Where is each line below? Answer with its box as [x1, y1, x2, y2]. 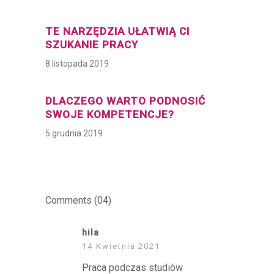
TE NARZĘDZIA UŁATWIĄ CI [45, 25, 190, 37]
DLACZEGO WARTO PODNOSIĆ [45, 95, 206, 107]
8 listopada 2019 [45, 59, 109, 68]
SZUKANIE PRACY [45, 39, 138, 51]
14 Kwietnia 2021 [82, 242, 161, 251]
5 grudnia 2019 [45, 128, 103, 138]
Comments [45, 194, 94, 206]
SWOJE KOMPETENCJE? [45, 108, 174, 120]
